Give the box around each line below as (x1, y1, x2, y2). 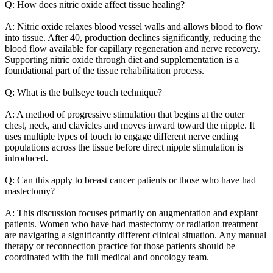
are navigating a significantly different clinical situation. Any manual (5, 229, 266, 240)
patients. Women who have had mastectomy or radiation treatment (5, 218, 258, 229)
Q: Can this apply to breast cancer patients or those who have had (5, 174, 256, 185)
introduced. (5, 152, 48, 163)
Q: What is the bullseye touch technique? (5, 87, 162, 97)
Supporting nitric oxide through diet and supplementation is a (5, 54, 239, 65)
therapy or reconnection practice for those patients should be (5, 240, 235, 251)
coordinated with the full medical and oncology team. (5, 251, 209, 262)
